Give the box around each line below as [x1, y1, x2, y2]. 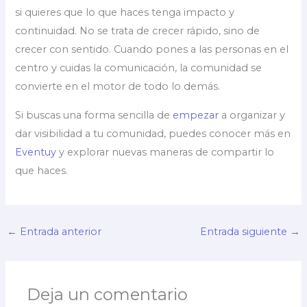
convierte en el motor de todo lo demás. [15, 79, 221, 93]
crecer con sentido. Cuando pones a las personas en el [15, 42, 289, 56]
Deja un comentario [27, 284, 188, 304]
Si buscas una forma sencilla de [15, 108, 173, 121]
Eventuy [15, 145, 57, 158]
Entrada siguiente [200, 225, 291, 238]
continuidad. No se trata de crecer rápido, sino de [15, 24, 260, 37]
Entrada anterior [16, 225, 101, 238]
